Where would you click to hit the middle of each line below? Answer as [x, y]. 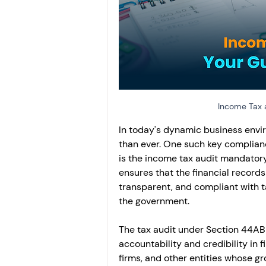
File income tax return [189, 57]
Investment [161, 10]
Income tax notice [180, 105]
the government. [154, 201]
